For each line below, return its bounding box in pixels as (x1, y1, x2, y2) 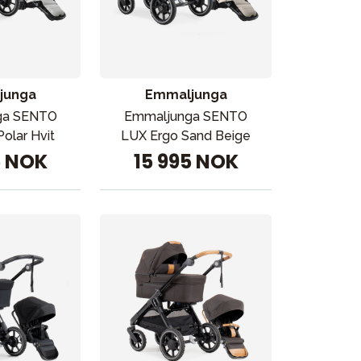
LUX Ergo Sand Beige (121, 128, 251, 143)
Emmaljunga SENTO (124, 109, 248, 124)
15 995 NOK (133, 148, 239, 175)
